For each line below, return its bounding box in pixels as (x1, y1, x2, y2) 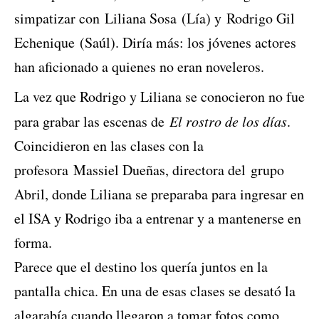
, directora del (165, 160, 251, 180)
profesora (14, 160, 73, 180)
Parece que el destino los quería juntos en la (14, 257, 268, 277)
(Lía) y (182, 9, 226, 28)
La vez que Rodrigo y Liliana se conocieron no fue (14, 87, 305, 107)
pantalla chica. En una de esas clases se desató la (14, 281, 296, 301)
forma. (14, 233, 52, 253)
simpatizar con (14, 9, 105, 28)
